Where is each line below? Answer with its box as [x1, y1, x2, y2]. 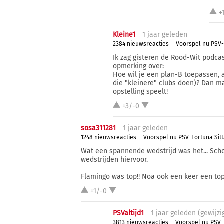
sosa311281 [81, 123, 116, 132]
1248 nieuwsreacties [81, 134, 136, 141]
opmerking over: [113, 61, 164, 70]
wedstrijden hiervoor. [81, 155, 148, 164]
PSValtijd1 [113, 208, 144, 217]
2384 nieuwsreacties [113, 40, 169, 48]
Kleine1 [113, 30, 136, 39]
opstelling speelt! [113, 87, 168, 96]
